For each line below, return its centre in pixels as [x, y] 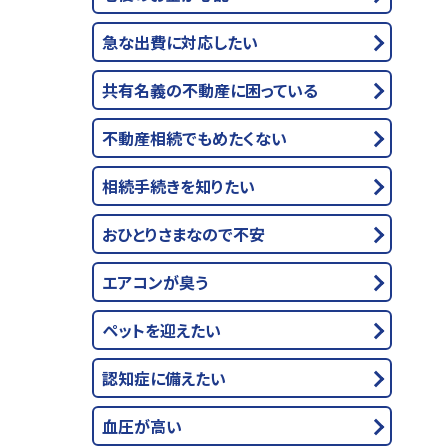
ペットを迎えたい [161, 330]
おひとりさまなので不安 [183, 234]
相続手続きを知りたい [178, 186]
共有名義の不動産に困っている [210, 90]
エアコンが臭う [155, 282]
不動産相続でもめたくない [194, 138]
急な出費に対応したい [180, 42]
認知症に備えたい [164, 378]
